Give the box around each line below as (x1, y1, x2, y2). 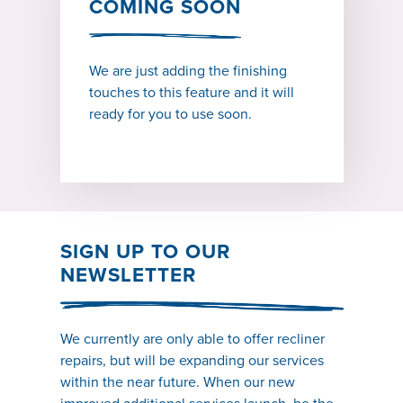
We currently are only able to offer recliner (59, 330, 325, 348)
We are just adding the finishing (88, 62, 287, 80)
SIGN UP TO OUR (59, 239, 230, 264)
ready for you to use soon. (88, 105, 252, 123)
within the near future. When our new (59, 373, 295, 391)
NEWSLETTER (59, 263, 196, 287)
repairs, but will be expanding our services (59, 352, 324, 370)
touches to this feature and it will (88, 84, 294, 102)
